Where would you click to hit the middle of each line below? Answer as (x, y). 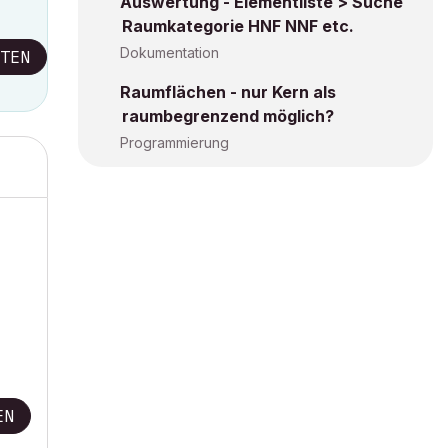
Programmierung (174, 142)
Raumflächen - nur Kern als (228, 92)
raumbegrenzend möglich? (228, 116)
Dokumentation (169, 52)
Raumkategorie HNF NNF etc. (238, 26)
